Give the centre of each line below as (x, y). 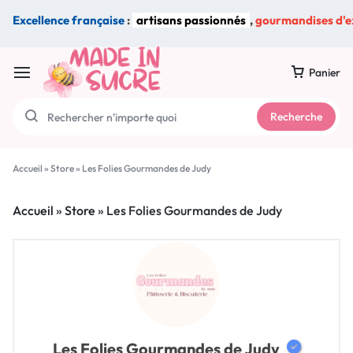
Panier (325, 72)
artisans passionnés (191, 20)
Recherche (296, 116)
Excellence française (69, 20)
